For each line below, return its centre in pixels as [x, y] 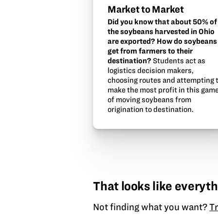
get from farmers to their [150, 51]
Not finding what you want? [151, 207]
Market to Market [146, 9]
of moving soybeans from [150, 99]
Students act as [179, 60]
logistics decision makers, [151, 70]
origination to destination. [151, 109]
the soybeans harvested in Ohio [161, 31]
